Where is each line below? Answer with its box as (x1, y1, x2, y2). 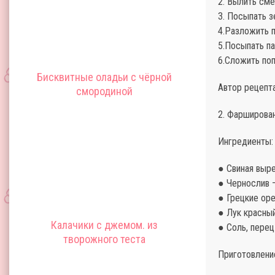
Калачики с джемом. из (51, 219, 158, 231)
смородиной (76, 85, 133, 98)
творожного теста (63, 233, 145, 246)
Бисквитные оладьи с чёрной (37, 71, 172, 83)
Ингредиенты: (218, 136, 273, 147)
